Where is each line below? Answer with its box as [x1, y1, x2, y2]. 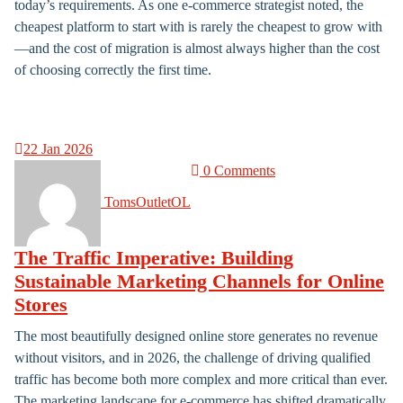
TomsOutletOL [104, 193, 191, 210]
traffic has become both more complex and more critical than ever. [14, 372, 388, 387]
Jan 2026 [38, 141, 93, 157]
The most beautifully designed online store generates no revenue [14, 328, 378, 344]
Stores [14, 294, 67, 316]
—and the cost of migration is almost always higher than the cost [14, 40, 380, 56]
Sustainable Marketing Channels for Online [14, 271, 384, 292]
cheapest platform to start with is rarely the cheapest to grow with [14, 19, 382, 34]
